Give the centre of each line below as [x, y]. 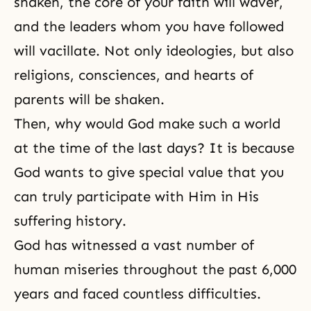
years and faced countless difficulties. [137, 294]
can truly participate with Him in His [136, 196]
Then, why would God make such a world [147, 124]
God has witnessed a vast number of [134, 245]
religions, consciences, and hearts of [134, 75]
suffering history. [70, 221]
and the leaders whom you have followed [149, 26]
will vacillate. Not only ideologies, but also [154, 51]
